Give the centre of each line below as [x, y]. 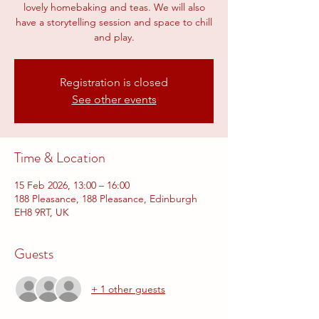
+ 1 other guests [128, 289]
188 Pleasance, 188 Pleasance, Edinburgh [106, 199]
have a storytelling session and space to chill [114, 22]
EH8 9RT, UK [42, 212]
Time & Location [60, 158]
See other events [114, 99]
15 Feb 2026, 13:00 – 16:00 [72, 185]
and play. [114, 37]
